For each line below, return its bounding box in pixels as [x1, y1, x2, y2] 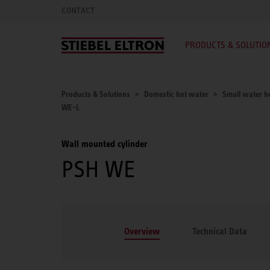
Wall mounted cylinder [61, 138, 148, 149]
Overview [124, 225, 160, 237]
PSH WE [61, 155, 135, 183]
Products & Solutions [61, 89, 130, 99]
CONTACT [61, 5, 95, 16]
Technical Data [192, 225, 247, 237]
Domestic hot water [144, 89, 209, 99]
